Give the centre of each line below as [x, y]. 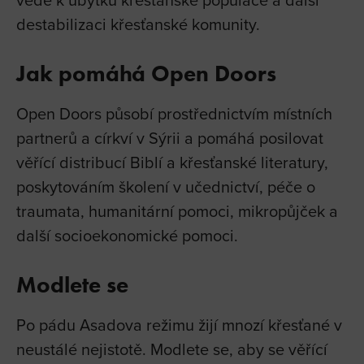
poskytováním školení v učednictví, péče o [166, 186]
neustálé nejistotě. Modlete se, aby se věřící [172, 349]
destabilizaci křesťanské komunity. [138, 24]
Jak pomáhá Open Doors [146, 73]
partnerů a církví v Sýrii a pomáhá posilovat [170, 137]
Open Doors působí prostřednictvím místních [174, 113]
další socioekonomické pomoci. [127, 235]
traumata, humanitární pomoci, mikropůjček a [177, 210]
